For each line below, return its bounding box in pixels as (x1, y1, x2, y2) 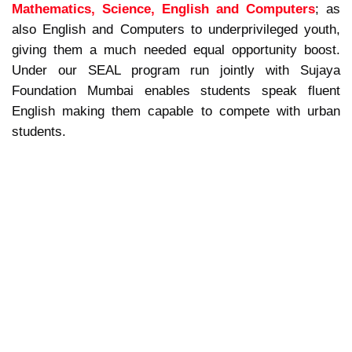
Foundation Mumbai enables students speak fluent (12, 83, 340, 98)
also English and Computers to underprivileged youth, (12, 22, 340, 37)
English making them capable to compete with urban (12, 104, 340, 119)
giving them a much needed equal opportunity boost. (12, 42, 340, 57)
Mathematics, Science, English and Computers (12, 2, 315, 16)
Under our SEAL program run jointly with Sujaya (12, 63, 340, 78)
